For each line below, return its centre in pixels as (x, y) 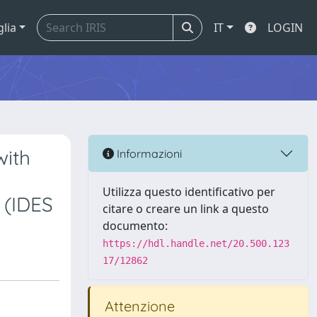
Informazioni (148, 153)
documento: (135, 226)
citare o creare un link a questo (186, 209)
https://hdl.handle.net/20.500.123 (196, 243)
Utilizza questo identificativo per (189, 192)
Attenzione (138, 306)
